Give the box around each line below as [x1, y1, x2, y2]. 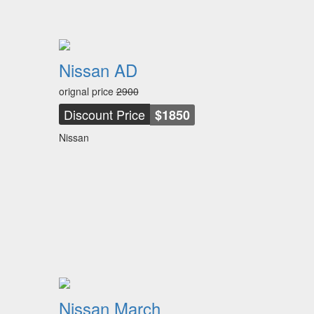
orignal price [58, 84, 116, 98]
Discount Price [63, 105, 145, 123]
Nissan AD [58, 57, 137, 82]
